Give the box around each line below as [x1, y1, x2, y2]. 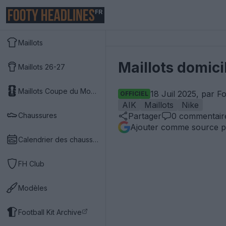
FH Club [18, 159, 44, 168]
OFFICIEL [120, 90, 148, 97]
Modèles [18, 183, 47, 192]
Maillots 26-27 [18, 62, 65, 71]
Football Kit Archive [18, 207, 82, 216]
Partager [128, 111, 161, 121]
